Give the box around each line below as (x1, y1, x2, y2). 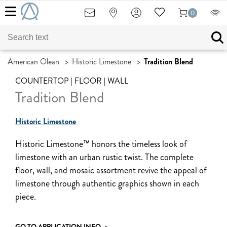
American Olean (8, 56, 59, 67)
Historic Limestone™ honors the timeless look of (15, 137, 187, 150)
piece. (15, 190, 36, 203)
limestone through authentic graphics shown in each (15, 177, 199, 190)
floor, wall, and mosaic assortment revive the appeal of (15, 164, 207, 177)
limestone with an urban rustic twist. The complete (15, 150, 194, 164)
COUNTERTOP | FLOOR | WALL (15, 75, 128, 87)
